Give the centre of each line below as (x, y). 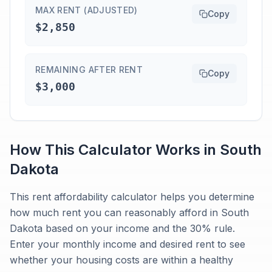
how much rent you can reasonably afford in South (129, 212)
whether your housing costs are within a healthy (121, 260)
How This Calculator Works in (115, 150)
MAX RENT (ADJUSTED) (87, 10)
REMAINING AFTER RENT (89, 70)
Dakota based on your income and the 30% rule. (122, 228)
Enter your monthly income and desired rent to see (127, 244)
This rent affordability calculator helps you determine (132, 197)
